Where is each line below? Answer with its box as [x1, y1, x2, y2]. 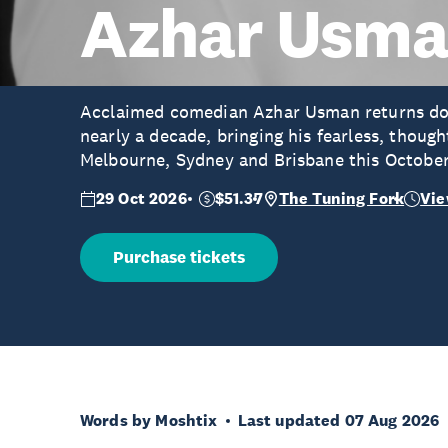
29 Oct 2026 [96, 188, 187, 209]
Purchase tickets [113, 247, 245, 268]
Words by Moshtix [80, 410, 218, 431]
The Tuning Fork [278, 188, 405, 209]
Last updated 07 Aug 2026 [237, 410, 440, 431]
